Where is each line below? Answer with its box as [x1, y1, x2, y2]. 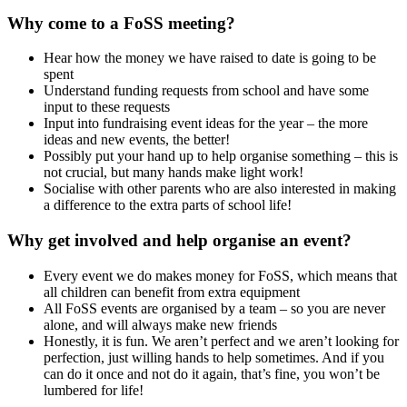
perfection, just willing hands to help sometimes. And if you [44, 349, 384, 365]
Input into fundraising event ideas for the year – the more [44, 115, 368, 132]
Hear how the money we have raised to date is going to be [44, 50, 376, 66]
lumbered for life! [44, 382, 144, 398]
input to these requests [44, 99, 170, 115]
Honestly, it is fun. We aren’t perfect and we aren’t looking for [44, 333, 399, 349]
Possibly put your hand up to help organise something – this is [44, 148, 398, 164]
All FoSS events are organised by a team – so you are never [44, 300, 385, 316]
